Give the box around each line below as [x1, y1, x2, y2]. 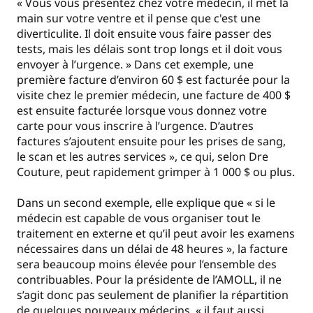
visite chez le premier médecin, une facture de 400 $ [17, 87, 291, 103]
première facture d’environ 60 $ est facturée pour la [17, 71, 290, 87]
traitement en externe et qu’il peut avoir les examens [17, 226, 295, 242]
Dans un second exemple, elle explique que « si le [17, 195, 275, 211]
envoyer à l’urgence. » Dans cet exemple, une [17, 56, 254, 72]
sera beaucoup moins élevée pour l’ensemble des [17, 256, 277, 272]
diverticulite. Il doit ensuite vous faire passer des [17, 25, 272, 41]
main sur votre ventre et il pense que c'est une [17, 10, 261, 26]
